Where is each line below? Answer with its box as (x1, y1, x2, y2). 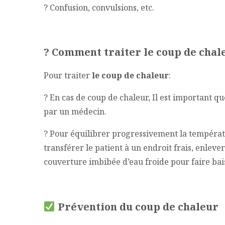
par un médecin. (44, 105, 106, 117)
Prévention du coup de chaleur (57, 199, 218, 213)
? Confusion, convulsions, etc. (44, 2, 154, 13)
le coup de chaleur (90, 69, 169, 81)
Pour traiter (44, 69, 90, 81)
